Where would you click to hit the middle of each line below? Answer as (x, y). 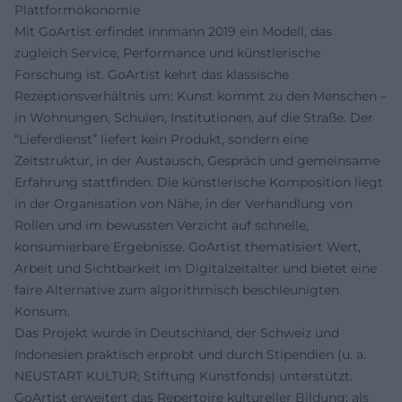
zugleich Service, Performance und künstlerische (167, 52)
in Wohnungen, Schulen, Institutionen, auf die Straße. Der (194, 117)
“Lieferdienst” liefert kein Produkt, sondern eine (162, 139)
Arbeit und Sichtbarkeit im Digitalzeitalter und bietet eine (196, 268)
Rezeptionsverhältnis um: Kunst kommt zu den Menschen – (201, 96)
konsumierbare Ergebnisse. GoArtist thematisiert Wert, (188, 246)
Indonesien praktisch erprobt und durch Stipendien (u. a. (190, 354)
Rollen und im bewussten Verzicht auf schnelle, (162, 225)
